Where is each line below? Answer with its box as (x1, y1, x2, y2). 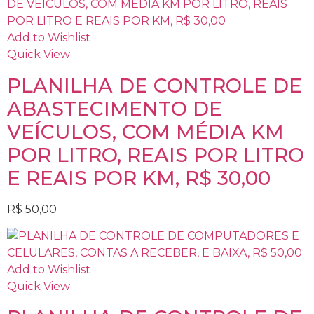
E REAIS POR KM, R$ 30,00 (7, 165, 271, 190)
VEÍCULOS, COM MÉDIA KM (7, 119, 284, 144)
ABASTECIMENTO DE (7, 96, 222, 121)
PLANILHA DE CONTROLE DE (7, 73, 302, 97)
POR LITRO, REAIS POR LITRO (7, 142, 304, 167)
